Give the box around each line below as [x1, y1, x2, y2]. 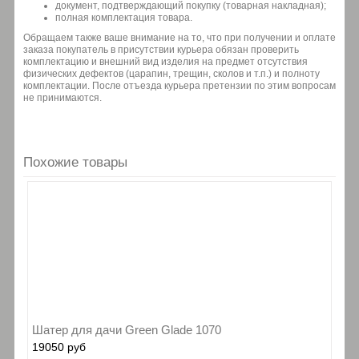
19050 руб [32, 340, 86, 353]
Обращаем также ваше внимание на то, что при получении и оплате [23, 31, 336, 43]
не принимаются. [23, 91, 102, 103]
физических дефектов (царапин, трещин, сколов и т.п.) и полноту [23, 67, 320, 79]
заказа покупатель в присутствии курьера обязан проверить [23, 43, 299, 55]
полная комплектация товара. [55, 11, 192, 23]
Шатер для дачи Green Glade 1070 [32, 322, 221, 337]
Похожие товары [23, 154, 127, 170]
